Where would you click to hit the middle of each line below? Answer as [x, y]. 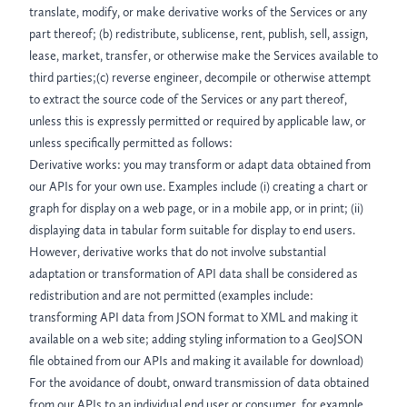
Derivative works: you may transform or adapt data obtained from [200, 165]
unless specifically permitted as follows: [131, 143]
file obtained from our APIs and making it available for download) [196, 361]
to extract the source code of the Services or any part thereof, [188, 99]
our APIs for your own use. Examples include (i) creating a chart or [199, 187]
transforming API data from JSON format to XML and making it [194, 318]
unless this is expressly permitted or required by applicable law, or [198, 121]
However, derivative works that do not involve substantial [178, 252]
